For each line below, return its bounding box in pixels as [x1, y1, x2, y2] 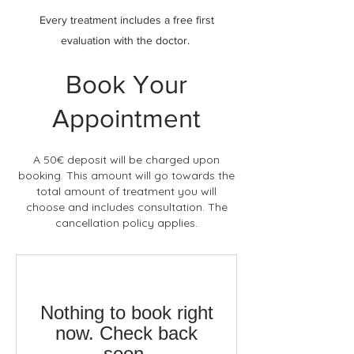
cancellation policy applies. [55, 216, 198, 230]
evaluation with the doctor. [60, 34, 193, 47]
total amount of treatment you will [36, 184, 217, 198]
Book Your [66, 70, 187, 98]
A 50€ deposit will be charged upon [33, 153, 220, 167]
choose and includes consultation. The [25, 200, 228, 214]
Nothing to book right [40, 302, 213, 323]
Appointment [52, 104, 201, 132]
